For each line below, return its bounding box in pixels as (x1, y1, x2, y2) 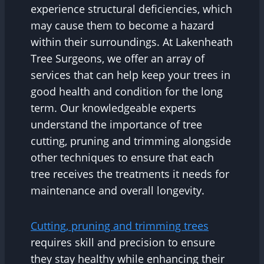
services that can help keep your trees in (31, 68, 230, 82)
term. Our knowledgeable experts (31, 101, 196, 115)
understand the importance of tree (31, 117, 202, 132)
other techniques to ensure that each (31, 150, 214, 165)
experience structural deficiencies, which (31, 2, 232, 16)
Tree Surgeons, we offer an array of (31, 51, 204, 66)
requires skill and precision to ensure (31, 235, 215, 250)
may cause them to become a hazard (31, 18, 214, 33)
